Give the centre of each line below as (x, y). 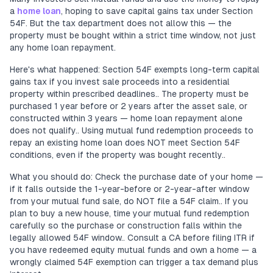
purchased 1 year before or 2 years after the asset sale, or (129, 106)
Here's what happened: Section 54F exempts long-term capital (135, 69)
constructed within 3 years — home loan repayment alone (126, 118)
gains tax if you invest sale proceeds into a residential (120, 82)
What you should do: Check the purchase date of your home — (136, 177)
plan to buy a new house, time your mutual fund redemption (129, 213)
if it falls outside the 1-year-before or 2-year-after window (129, 189)
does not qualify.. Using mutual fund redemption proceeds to (132, 130)
